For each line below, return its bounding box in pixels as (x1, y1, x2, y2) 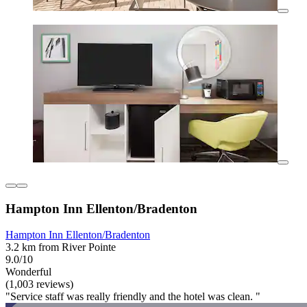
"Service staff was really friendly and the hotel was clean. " (5, 291, 260, 303)
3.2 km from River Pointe (5, 241, 116, 254)
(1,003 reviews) (5, 278, 73, 291)
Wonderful (5, 266, 51, 278)
